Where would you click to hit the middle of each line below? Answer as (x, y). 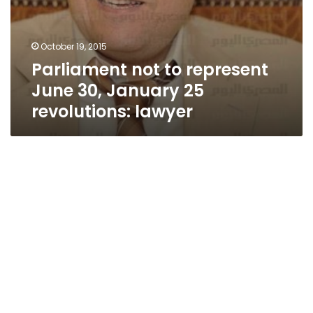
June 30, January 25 (118, 90)
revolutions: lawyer (112, 111)
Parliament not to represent (150, 70)
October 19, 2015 (74, 46)
